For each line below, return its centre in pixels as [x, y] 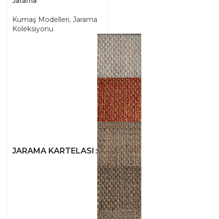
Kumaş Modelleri [41, 20]
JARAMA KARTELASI [53, 151]
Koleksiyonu [33, 29]
